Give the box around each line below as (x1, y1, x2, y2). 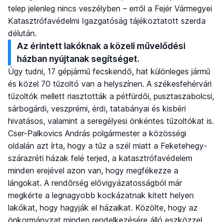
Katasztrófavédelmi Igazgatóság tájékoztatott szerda (8, 15, 206, 26)
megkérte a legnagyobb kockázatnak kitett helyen (8, 190, 194, 200)
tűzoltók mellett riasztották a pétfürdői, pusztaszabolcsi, (8, 91, 214, 101)
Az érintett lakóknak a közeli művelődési (17, 40, 186, 51)
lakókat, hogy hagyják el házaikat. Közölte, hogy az (8, 202, 198, 213)
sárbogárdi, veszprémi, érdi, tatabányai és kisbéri (8, 103, 186, 113)
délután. (8, 28, 37, 38)
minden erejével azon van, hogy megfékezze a (8, 165, 178, 175)
